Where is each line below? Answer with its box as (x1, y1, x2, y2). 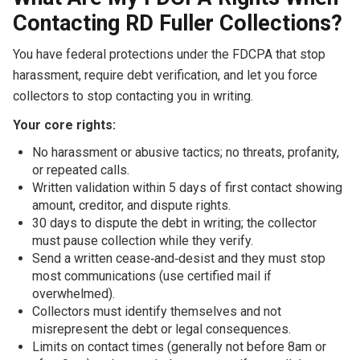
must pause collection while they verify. (31, 232, 253, 248)
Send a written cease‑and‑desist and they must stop (31, 250, 325, 266)
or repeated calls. (31, 162, 129, 178)
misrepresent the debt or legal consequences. (31, 321, 291, 337)
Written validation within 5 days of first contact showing (31, 179, 342, 195)
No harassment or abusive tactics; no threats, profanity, (31, 144, 339, 160)
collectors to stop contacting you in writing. (12, 88, 253, 104)
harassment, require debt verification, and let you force (12, 67, 317, 83)
